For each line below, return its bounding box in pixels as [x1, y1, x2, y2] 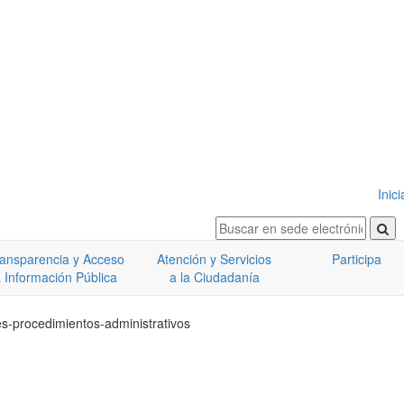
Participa [332, 250, 381, 268]
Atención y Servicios [157, 250, 271, 268]
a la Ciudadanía [169, 268, 260, 286]
